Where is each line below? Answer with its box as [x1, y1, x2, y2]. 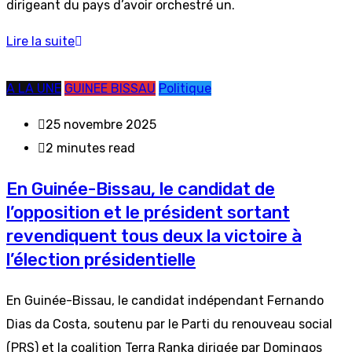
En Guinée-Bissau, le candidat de [6, 178, 275, 200]
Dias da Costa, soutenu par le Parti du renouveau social [6, 317, 332, 332]
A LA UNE [6, 81, 61, 96]
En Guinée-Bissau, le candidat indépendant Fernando [6, 293, 324, 308]
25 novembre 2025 [46, 117, 156, 132]
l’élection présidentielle [6, 249, 196, 270]
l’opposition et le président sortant [6, 202, 290, 223]
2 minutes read [46, 141, 135, 156]
